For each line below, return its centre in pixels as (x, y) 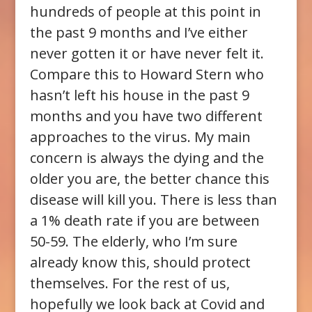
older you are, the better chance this (149, 179)
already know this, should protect (140, 263)
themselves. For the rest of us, (130, 283)
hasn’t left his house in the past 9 (139, 95)
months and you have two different (146, 116)
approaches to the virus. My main (140, 137)
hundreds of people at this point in (145, 12)
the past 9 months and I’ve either (139, 33)
